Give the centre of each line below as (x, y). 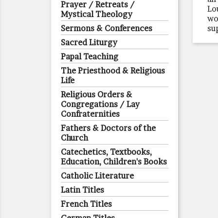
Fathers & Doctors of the (108, 128)
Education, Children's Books (114, 162)
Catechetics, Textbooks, (106, 152)
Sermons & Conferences (107, 28)
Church (74, 138)
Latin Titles (82, 190)
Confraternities (90, 114)
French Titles (86, 204)
